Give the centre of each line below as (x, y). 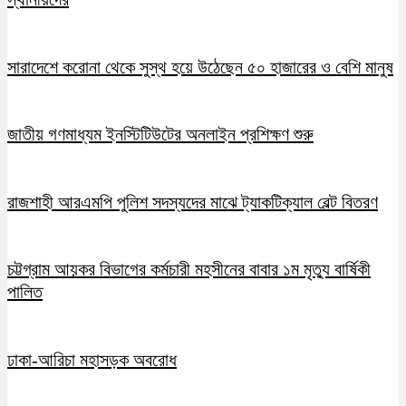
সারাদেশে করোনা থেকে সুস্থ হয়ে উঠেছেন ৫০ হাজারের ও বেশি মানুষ (200, 67)
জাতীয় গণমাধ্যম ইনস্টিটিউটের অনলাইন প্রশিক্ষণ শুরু (160, 135)
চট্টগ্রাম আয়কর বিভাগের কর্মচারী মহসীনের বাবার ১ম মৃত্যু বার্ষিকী (189, 270)
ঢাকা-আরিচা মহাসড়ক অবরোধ (92, 359)
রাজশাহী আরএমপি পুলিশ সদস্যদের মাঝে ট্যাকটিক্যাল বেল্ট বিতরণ (193, 202)
